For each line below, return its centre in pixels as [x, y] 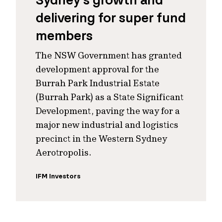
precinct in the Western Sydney [101, 139]
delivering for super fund [111, 18]
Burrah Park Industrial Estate [98, 83]
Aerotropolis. [63, 152]
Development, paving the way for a [108, 111]
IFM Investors [58, 176]
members [64, 36]
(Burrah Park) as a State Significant [110, 97]
